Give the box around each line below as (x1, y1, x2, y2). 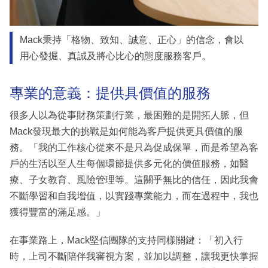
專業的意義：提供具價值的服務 (10, 84, 211, 101)
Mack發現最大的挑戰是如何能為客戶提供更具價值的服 (10, 126, 243, 137)
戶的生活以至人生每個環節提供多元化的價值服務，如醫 (10, 159, 249, 169)
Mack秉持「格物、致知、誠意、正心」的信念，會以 (19, 34, 243, 45)
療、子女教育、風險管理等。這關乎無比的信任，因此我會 (10, 175, 258, 185)
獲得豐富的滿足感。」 (10, 207, 105, 218)
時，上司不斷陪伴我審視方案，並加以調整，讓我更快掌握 (10, 251, 258, 262)
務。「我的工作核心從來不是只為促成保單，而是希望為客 (10, 142, 258, 153)
